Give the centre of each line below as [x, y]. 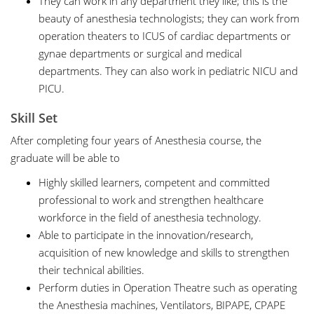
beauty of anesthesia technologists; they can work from [169, 18]
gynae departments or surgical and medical [140, 53]
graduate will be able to [65, 158]
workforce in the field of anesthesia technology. [150, 217]
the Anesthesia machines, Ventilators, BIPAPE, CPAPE [162, 305]
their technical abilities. [91, 270]
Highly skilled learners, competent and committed [154, 182]
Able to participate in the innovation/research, [146, 235]
